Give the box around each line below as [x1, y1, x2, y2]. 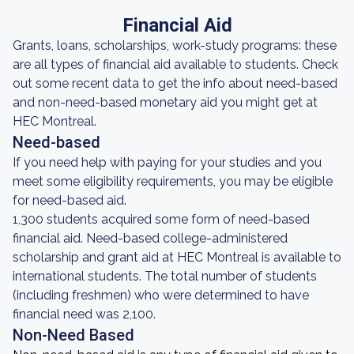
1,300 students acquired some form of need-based [13, 212, 310, 227]
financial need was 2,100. [13, 307, 156, 322]
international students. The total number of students [13, 269, 317, 284]
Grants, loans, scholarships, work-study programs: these [13, 38, 337, 53]
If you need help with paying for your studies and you [13, 155, 322, 170]
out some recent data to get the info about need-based [13, 76, 337, 91]
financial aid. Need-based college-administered [13, 231, 288, 246]
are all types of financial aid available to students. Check [13, 57, 338, 72]
